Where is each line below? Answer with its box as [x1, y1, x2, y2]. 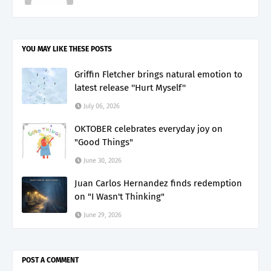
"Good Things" [74, 136, 133, 148]
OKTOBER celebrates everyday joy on [74, 123, 223, 134]
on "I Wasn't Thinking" [74, 191, 165, 202]
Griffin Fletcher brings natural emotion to [74, 68, 243, 80]
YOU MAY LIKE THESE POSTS [22, 44, 112, 53]
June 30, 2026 [83, 156, 122, 165]
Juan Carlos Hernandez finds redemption [74, 177, 242, 189]
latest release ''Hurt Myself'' [74, 82, 186, 93]
